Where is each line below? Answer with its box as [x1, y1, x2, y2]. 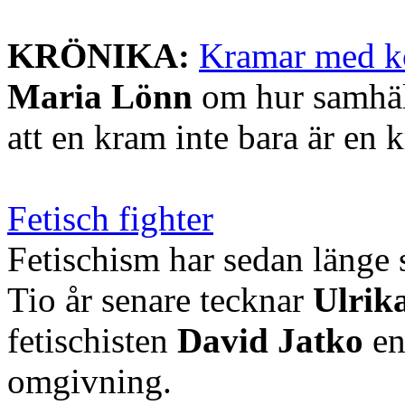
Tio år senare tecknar [7, 279, 313, 319]
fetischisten [7, 320, 177, 360]
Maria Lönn [7, 76, 193, 116]
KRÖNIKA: [7, 35, 190, 75]
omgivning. [7, 361, 172, 400]
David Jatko [177, 320, 363, 360]
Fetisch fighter [7, 198, 213, 238]
